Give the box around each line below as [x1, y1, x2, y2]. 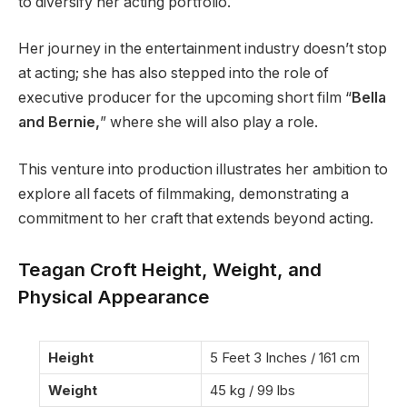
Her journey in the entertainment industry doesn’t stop [18, 40, 387, 58]
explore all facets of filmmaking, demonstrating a [18, 184, 349, 203]
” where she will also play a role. [100, 114, 318, 132]
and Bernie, [18, 114, 100, 132]
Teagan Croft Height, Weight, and [18, 257, 322, 281]
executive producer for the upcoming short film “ [18, 89, 352, 107]
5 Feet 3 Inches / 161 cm [209, 348, 360, 366]
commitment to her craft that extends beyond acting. [18, 209, 373, 227]
